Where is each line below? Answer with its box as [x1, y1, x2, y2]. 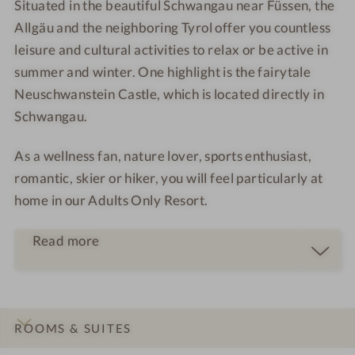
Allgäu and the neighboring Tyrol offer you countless [14, 19, 331, 36]
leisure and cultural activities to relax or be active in [14, 41, 329, 59]
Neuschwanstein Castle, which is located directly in [14, 86, 325, 103]
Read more [32, 232, 100, 250]
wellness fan [43, 147, 118, 165]
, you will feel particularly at [155, 170, 323, 187]
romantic [14, 170, 70, 187]
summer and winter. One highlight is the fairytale [14, 63, 311, 81]
